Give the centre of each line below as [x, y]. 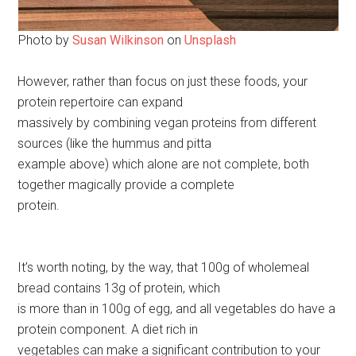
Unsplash [210, 41]
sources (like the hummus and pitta [115, 144]
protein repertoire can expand [101, 103]
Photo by [45, 41]
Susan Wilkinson [118, 41]
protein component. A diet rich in [108, 330]
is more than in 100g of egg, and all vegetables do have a [177, 309]
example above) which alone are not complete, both [164, 164]
